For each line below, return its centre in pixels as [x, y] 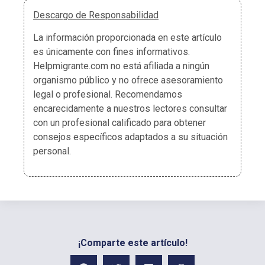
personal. [52, 151]
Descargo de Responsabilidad [96, 15]
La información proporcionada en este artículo [127, 38]
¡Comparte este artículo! [132, 243]
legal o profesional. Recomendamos [108, 95]
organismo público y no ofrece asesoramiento [128, 80]
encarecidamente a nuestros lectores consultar [130, 109]
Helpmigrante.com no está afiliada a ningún [121, 66]
